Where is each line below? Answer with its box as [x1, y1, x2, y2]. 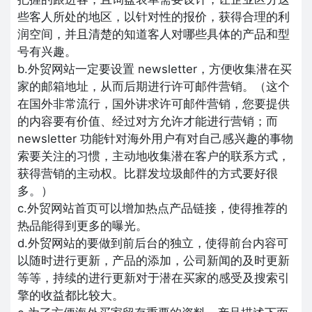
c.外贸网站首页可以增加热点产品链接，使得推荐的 [17, 201, 288, 215]
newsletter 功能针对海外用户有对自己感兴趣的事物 [17, 131, 293, 146]
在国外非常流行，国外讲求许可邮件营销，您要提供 [17, 96, 290, 111]
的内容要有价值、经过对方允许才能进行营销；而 [17, 114, 278, 128]
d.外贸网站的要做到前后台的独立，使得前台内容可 [17, 235, 288, 250]
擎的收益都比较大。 [17, 288, 124, 302]
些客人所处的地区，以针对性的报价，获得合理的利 [17, 9, 290, 24]
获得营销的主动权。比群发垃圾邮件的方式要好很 [17, 166, 278, 180]
